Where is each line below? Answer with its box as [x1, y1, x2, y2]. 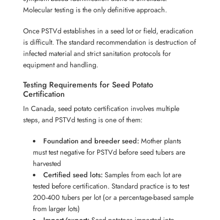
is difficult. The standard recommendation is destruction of [23, 36, 196, 47]
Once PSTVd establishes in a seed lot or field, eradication [23, 25, 194, 36]
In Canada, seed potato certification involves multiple [23, 103, 180, 113]
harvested [33, 158, 61, 168]
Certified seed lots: [43, 169, 103, 180]
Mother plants [138, 135, 181, 146]
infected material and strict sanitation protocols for [23, 48, 171, 58]
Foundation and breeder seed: [43, 135, 139, 146]
